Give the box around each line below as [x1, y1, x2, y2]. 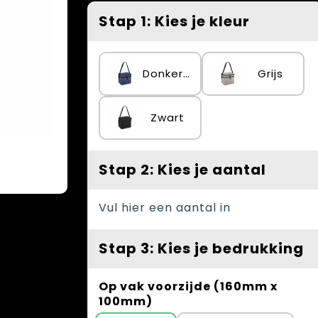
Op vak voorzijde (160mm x [99, 278, 278, 295]
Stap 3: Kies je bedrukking [99, 238, 304, 258]
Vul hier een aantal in [99, 199, 231, 216]
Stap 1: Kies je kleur [99, 11, 250, 31]
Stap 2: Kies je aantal [99, 160, 266, 180]
